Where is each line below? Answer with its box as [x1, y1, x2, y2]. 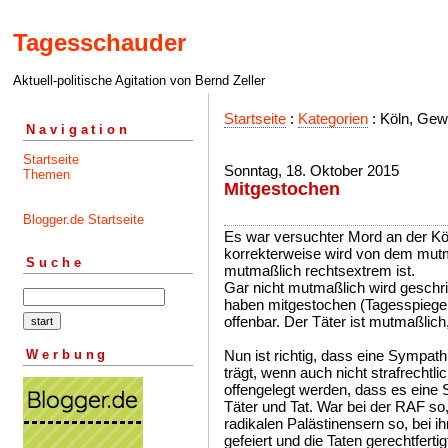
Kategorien [298, 110, 368, 127]
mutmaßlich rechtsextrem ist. [224, 262, 415, 279]
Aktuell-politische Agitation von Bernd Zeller [13, 73, 265, 89]
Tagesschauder [13, 29, 186, 57]
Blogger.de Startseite [23, 211, 144, 227]
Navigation [26, 121, 131, 137]
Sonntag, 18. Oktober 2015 [224, 162, 399, 179]
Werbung [26, 346, 110, 362]
